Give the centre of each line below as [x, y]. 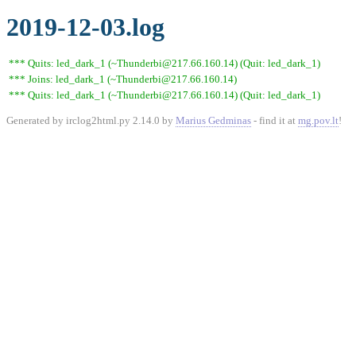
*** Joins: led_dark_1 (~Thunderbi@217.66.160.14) [123, 79]
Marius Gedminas [213, 120]
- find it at [275, 120]
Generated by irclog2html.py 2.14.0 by [91, 120]
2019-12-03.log [85, 27]
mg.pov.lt [318, 120]
